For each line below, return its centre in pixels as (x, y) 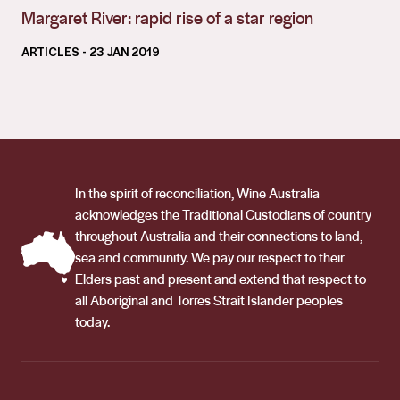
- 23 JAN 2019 (121, 51)
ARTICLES (50, 51)
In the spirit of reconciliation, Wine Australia (197, 192)
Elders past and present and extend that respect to (221, 278)
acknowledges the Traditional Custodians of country (223, 214)
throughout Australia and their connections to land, (219, 235)
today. (92, 321)
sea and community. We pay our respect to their (210, 257)
